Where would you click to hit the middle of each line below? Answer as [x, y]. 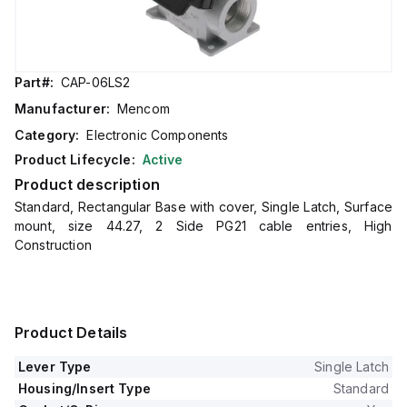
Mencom [143, 109]
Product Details [71, 333]
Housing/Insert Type [84, 388]
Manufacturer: [62, 109]
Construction [53, 245]
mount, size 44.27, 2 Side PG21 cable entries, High [203, 226]
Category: [47, 135]
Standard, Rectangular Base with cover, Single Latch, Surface [203, 207]
